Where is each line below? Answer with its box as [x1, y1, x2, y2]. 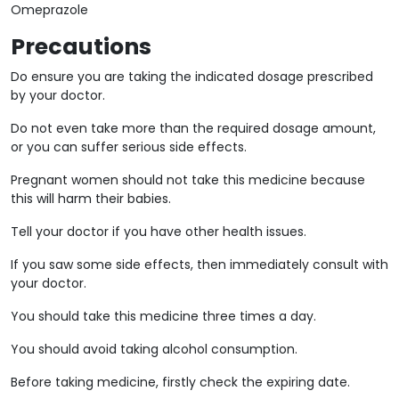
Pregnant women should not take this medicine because [11, 170, 365, 189]
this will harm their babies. [11, 189, 171, 208]
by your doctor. [11, 85, 105, 104]
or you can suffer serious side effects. [11, 137, 247, 156]
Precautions [11, 30, 156, 62]
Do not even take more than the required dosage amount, [11, 118, 376, 137]
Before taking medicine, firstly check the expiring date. [11, 372, 350, 391]
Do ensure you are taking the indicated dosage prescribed [11, 67, 373, 85]
